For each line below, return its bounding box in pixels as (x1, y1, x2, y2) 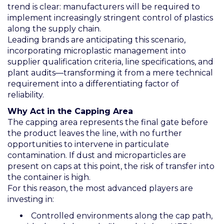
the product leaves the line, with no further (7, 128, 182, 138)
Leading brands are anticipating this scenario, (7, 34, 185, 44)
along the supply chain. (7, 23, 101, 33)
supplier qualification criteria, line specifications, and (7, 56, 213, 66)
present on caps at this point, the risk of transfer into (7, 161, 214, 171)
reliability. (7, 89, 44, 99)
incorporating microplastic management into (7, 45, 186, 55)
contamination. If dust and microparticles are (7, 150, 186, 160)
